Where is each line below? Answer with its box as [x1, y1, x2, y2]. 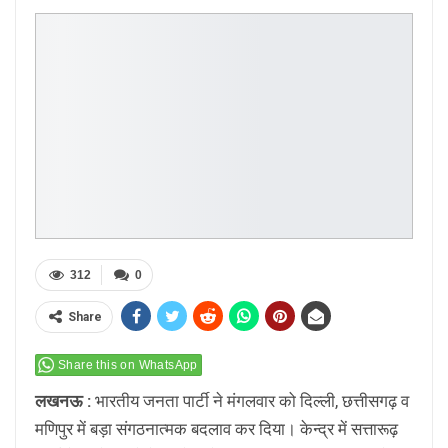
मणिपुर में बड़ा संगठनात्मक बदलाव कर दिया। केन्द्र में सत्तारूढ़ [35, 419, 398, 440]
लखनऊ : [35, 391, 95, 412]
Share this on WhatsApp [58, 358, 198, 373]
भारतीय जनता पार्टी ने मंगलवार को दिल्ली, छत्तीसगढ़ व [95, 391, 409, 412]
